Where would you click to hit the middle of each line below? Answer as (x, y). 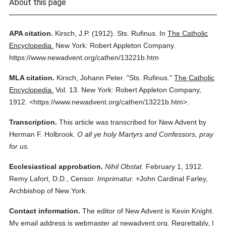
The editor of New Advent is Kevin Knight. (147, 211)
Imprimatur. (116, 179)
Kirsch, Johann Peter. (91, 78)
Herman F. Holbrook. (42, 134)
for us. (19, 146)
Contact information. (45, 211)
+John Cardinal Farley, (171, 179)
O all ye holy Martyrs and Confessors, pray (146, 134)
